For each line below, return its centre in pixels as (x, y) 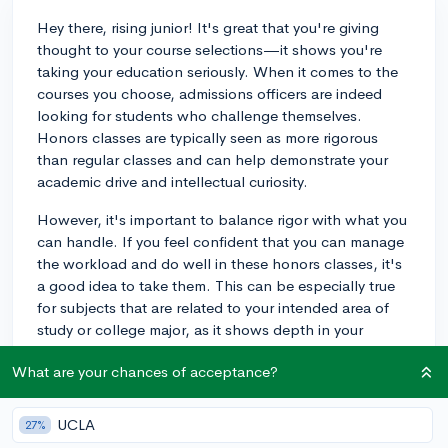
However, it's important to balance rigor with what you (222, 219)
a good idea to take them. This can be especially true (216, 285)
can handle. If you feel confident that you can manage (220, 241)
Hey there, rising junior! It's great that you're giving (208, 27)
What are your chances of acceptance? (145, 371)
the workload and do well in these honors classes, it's (219, 263)
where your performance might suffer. (164, 395)
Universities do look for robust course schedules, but (214, 433)
